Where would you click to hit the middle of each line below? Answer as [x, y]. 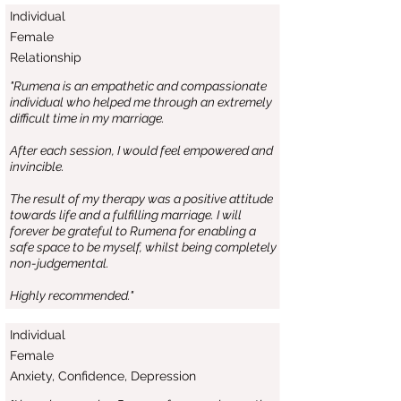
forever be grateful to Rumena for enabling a [133, 231]
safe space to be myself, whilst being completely [143, 247]
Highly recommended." [72, 295]
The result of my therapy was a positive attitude [141, 199]
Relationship [46, 57]
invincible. [37, 166]
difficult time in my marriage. [87, 118]
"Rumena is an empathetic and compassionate [138, 86]
